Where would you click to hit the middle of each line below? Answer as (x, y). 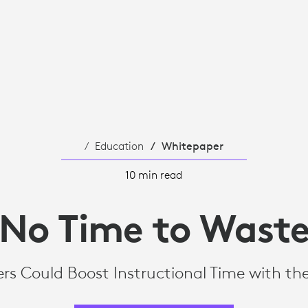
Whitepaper (192, 145)
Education (119, 145)
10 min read (154, 174)
